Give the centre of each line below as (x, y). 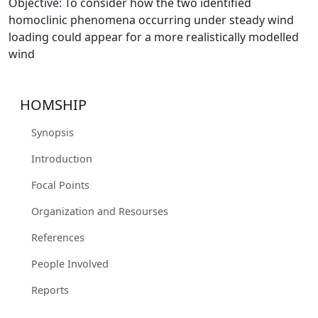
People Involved (70, 264)
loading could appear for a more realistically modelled (154, 37)
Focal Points (60, 185)
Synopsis (53, 133)
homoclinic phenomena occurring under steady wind (151, 20)
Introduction (62, 159)
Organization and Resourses (100, 212)
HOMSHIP (53, 105)
